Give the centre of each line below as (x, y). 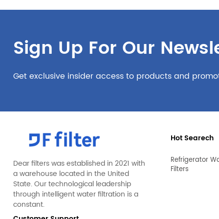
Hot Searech (192, 138)
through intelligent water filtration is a (76, 194)
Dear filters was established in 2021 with (79, 163)
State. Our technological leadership (72, 184)
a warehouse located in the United (71, 174)
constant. (29, 204)
